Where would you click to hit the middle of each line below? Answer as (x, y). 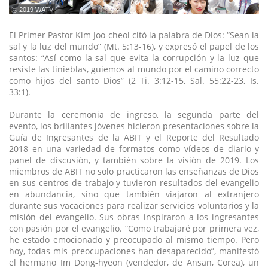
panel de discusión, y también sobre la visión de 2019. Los (134, 160)
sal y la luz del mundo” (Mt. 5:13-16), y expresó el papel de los (134, 47)
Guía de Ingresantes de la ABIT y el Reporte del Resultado (134, 138)
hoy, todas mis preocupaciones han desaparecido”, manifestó (134, 251)
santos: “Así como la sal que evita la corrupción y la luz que (134, 58)
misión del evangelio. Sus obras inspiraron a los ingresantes (134, 217)
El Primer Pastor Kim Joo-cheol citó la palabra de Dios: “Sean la (134, 35)
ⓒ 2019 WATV (32, 10)
